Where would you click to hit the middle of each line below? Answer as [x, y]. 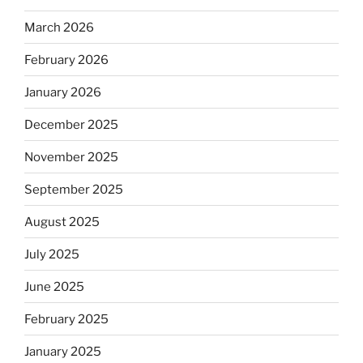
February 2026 [66, 60]
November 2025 [71, 157]
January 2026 [63, 92]
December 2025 [71, 124]
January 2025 [63, 351]
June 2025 [54, 286]
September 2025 [74, 189]
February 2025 [66, 319]
